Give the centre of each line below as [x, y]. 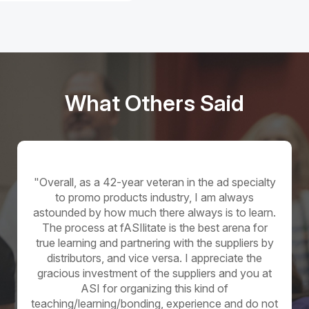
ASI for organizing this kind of [154, 289]
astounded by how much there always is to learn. [154, 213]
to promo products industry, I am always [154, 198]
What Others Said [154, 103]
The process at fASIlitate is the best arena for [154, 228]
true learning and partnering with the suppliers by [154, 243]
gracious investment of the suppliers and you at [154, 273]
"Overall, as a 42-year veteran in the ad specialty [154, 182]
